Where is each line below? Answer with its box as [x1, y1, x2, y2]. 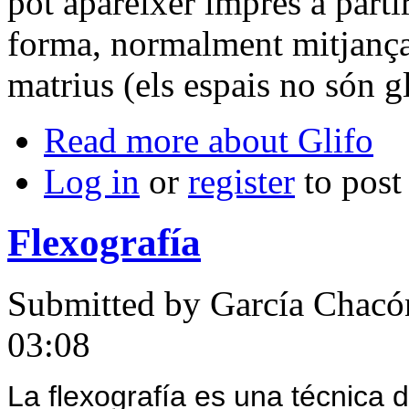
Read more [44, 121, 199, 161]
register [188, 162, 295, 202]
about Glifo [199, 121, 373, 161]
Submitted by [7, 284, 210, 324]
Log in [44, 162, 140, 202]
